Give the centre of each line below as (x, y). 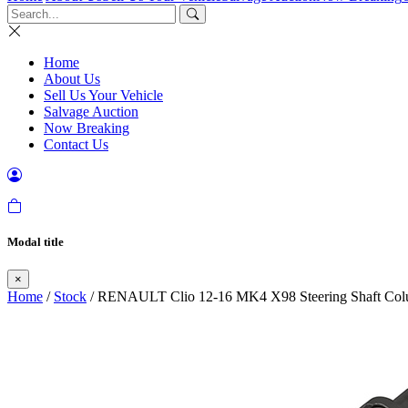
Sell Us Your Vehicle (103, 95)
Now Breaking (87, 128)
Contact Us (76, 144)
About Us (72, 79)
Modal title (36, 242)
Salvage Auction (91, 112)
